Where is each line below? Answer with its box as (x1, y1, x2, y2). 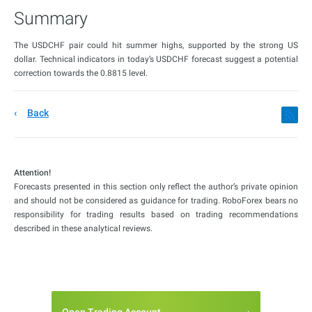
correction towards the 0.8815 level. (14, 68, 148, 79)
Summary (14, 8, 88, 29)
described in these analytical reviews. (14, 224, 153, 234)
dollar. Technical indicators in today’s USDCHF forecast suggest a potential (14, 54, 298, 65)
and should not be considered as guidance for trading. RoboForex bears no (14, 196, 298, 206)
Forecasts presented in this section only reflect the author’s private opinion (14, 182, 298, 192)
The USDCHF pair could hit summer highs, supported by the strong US (14, 40, 298, 51)
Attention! (14, 168, 51, 178)
